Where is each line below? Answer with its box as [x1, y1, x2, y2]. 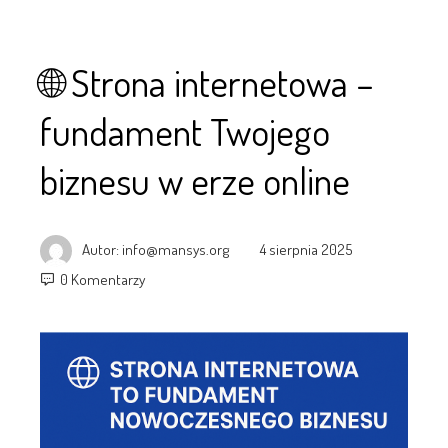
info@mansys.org [122, 238, 230, 259]
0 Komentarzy [60, 269, 145, 289]
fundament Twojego [40, 107, 330, 155]
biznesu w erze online [40, 156, 350, 204]
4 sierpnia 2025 [260, 238, 353, 259]
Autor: [82, 238, 122, 259]
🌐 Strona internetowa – [40, 58, 374, 106]
